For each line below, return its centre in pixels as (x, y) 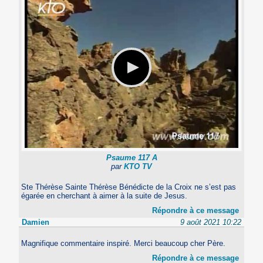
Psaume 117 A (131, 157)
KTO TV (138, 166)
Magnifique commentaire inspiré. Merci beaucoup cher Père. (124, 243)
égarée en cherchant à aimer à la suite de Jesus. (104, 195)
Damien (36, 222)
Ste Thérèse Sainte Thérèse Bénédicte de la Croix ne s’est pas (129, 187)
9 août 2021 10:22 (210, 222)
